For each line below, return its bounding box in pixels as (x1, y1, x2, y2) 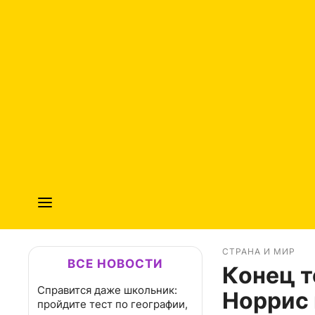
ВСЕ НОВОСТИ (67, 257, 163, 271)
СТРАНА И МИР (222, 246, 295, 257)
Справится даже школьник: (37, 283, 177, 297)
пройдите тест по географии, (37, 297, 188, 311)
